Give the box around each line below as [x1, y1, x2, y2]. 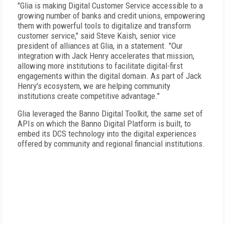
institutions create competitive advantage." [18, 91, 160, 101]
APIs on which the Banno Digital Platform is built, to [18, 119, 191, 129]
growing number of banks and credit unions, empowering [18, 11, 205, 21]
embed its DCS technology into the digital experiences [18, 129, 196, 139]
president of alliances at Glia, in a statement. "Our [18, 41, 183, 51]
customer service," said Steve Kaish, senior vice [18, 31, 176, 41]
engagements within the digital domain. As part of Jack [18, 71, 201, 81]
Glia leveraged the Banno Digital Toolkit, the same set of [18, 108, 203, 119]
